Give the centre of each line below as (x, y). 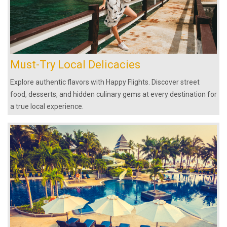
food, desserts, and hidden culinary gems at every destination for (113, 94)
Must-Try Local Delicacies (75, 65)
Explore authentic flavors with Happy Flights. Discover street (105, 82)
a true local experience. (47, 107)
